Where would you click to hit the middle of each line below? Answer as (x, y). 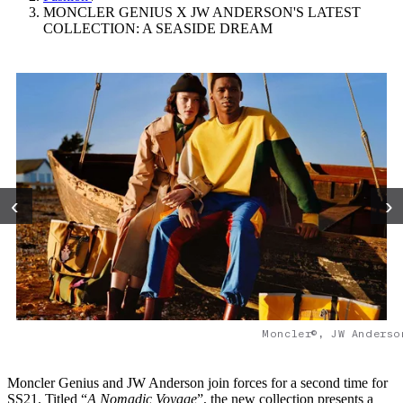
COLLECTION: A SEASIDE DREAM (158, 29)
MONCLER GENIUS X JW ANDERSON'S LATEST (202, 13)
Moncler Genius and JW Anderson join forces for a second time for (197, 383)
